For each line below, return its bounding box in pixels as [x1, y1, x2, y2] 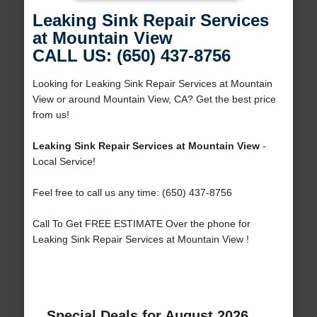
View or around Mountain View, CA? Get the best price [32, 93, 276, 105]
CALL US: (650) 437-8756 [32, 46, 231, 66]
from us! [32, 109, 69, 121]
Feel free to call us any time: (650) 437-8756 [32, 187, 232, 199]
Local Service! [32, 156, 96, 168]
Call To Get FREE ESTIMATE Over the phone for [32, 218, 250, 230]
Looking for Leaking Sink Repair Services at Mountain [32, 78, 272, 90]
